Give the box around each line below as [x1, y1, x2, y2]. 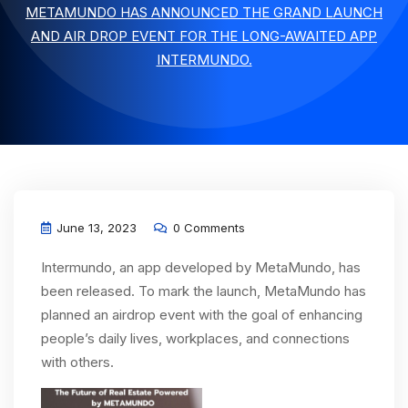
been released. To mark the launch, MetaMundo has [41, 282, 366, 300]
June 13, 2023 [53, 220, 137, 235]
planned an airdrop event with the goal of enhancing [41, 306, 362, 323]
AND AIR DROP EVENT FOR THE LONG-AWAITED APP [31, 27, 377, 45]
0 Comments [169, 220, 245, 235]
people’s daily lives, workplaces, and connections [41, 330, 350, 347]
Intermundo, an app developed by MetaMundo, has [41, 259, 361, 276]
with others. [41, 353, 114, 371]
